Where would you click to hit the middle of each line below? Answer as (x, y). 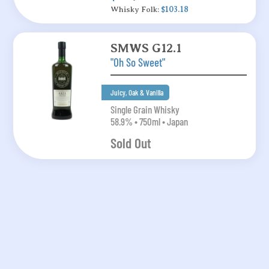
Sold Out (131, 143)
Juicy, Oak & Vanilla (137, 92)
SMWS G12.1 (146, 48)
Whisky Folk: (135, 9)
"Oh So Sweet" (138, 62)
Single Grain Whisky (145, 109)
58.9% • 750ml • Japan (149, 121)
